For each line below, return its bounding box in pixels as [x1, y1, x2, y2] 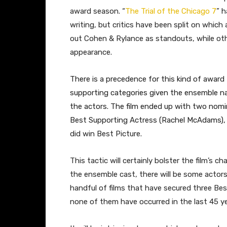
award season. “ [70, 6, 125, 16]
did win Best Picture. [70, 129, 142, 138]
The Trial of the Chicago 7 [125, 6, 216, 16]
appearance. [70, 47, 112, 57]
